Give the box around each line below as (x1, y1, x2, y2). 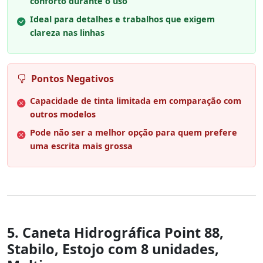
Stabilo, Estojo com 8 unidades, (7, 239, 219, 258)
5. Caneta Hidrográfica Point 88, (7, 222, 224, 242)
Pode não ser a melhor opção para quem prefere (30, 126, 237, 138)
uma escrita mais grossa (30, 140, 133, 151)
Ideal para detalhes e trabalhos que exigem (30, 13, 215, 25)
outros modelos (30, 108, 96, 120)
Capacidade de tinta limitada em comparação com (30, 95, 241, 106)
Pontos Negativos (31, 72, 114, 85)
